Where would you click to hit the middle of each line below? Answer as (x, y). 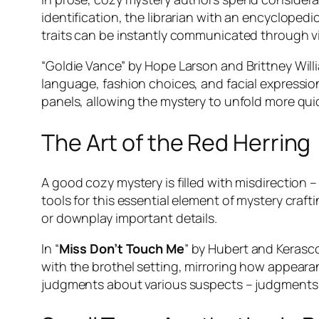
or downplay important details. (129, 218)
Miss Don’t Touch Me (121, 249)
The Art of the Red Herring (176, 142)
